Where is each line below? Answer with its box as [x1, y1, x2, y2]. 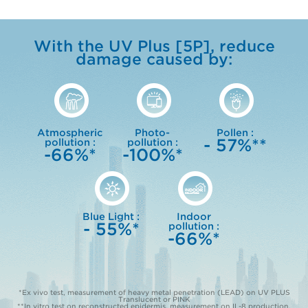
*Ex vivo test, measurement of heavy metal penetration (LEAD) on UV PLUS [18, 288, 290, 297]
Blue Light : [82, 211, 140, 223]
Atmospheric [37, 127, 102, 139]
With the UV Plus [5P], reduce [33, 37, 275, 56]
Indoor [176, 211, 211, 223]
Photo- [135, 127, 170, 139]
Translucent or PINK [118, 295, 190, 304]
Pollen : [216, 127, 254, 139]
